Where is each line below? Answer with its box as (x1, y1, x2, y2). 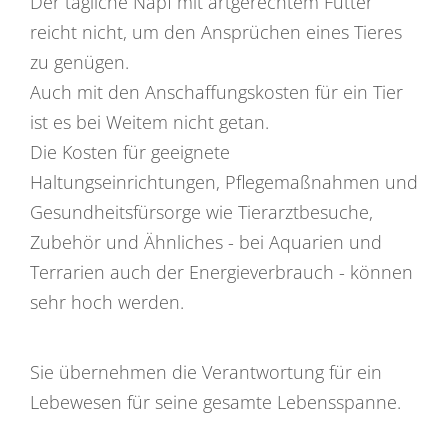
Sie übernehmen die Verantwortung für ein (30, 359, 382, 384)
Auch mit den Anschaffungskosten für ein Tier (30, 79, 403, 104)
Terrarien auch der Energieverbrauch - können (30, 259, 413, 284)
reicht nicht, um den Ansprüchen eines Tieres (30, 19, 402, 44)
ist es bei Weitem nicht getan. (30, 109, 269, 134)
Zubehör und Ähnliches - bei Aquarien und (30, 229, 382, 254)
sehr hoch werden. (30, 289, 184, 314)
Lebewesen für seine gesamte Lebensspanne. (30, 389, 401, 414)
